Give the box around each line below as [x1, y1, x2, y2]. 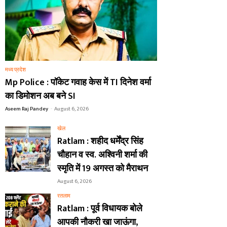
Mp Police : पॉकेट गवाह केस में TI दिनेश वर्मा [5, 75, 151, 91]
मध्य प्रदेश [5, 65, 26, 75]
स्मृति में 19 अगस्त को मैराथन [57, 161, 148, 177]
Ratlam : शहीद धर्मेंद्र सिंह [57, 134, 143, 149]
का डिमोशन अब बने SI [5, 89, 75, 104]
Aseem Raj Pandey [5, 104, 48, 114]
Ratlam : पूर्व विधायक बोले [57, 201, 142, 217]
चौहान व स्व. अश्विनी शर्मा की [57, 147, 147, 163]
